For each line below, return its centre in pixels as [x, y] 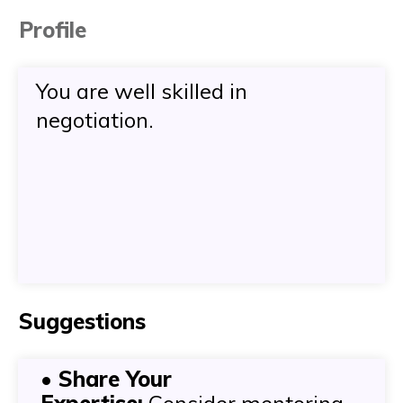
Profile [53, 30]
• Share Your [106, 379]
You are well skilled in [142, 91]
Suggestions [82, 322]
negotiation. [95, 120]
